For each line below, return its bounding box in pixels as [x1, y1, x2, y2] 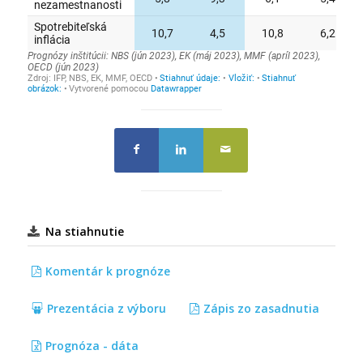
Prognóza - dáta [45, 337, 139, 353]
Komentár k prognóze [45, 263, 170, 279]
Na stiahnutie [45, 223, 124, 239]
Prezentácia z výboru [46, 300, 166, 316]
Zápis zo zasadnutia [203, 300, 319, 316]
